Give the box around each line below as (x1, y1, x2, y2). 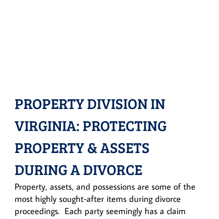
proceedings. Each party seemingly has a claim (15, 205, 186, 217)
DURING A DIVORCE (15, 159, 142, 179)
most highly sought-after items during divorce (15, 193, 181, 204)
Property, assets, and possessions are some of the (15, 180, 196, 192)
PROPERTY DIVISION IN (15, 93, 165, 113)
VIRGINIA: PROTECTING (15, 115, 167, 135)
